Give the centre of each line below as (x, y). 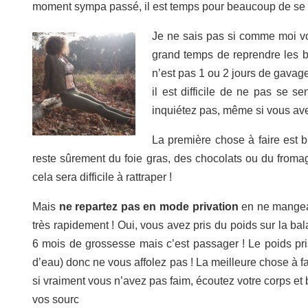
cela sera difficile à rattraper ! (102, 177)
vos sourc (56, 299)
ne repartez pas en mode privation (147, 207)
